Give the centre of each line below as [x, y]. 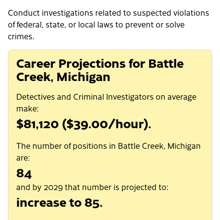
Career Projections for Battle [100, 63]
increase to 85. [59, 202]
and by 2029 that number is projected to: [92, 187]
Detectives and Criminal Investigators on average [106, 96]
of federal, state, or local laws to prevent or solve [96, 24]
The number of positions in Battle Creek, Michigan [109, 146]
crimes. [21, 36]
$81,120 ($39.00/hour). [84, 123]
